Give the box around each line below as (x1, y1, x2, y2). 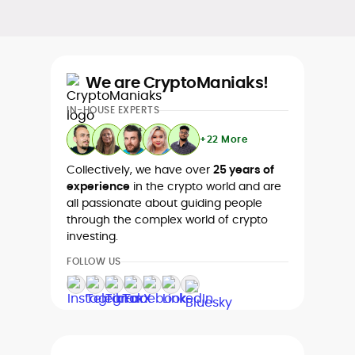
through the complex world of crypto (67, 212, 268, 227)
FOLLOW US (67, 254, 121, 268)
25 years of (213, 162, 274, 177)
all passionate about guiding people (67, 195, 262, 211)
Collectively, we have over (67, 162, 213, 177)
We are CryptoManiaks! (86, 71, 269, 94)
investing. (67, 228, 118, 244)
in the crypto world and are (130, 178, 281, 194)
